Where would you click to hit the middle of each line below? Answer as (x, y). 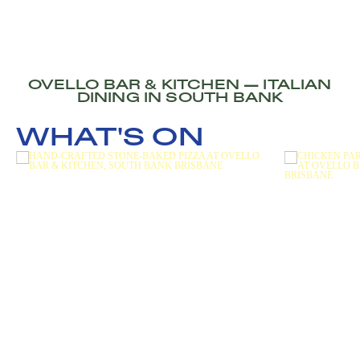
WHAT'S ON (110, 138)
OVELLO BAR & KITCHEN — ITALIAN (180, 85)
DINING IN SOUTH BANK (180, 98)
